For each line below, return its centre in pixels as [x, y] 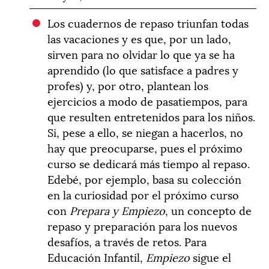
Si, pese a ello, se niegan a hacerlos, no [146, 131]
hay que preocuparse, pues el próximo [145, 147]
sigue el [211, 256]
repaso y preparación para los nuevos [143, 225]
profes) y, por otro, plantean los [128, 85]
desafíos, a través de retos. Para [127, 241]
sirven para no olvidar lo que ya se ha [141, 53]
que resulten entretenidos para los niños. [152, 116]
